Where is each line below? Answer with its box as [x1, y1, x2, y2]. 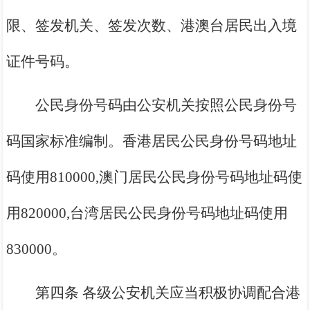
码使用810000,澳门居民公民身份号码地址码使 [6, 169, 303, 186]
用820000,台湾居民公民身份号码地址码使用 [6, 205, 289, 222]
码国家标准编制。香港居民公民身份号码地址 [6, 133, 298, 150]
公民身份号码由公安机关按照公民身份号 [35, 97, 298, 114]
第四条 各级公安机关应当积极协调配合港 [35, 284, 301, 302]
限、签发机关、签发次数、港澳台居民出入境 [6, 17, 298, 35]
